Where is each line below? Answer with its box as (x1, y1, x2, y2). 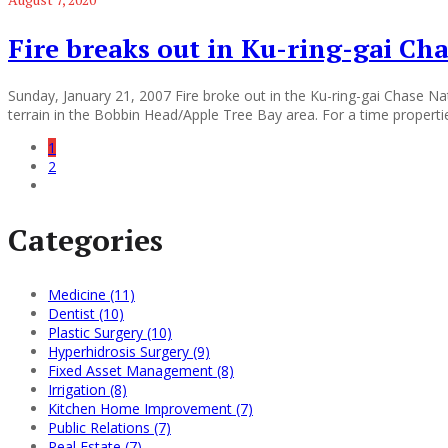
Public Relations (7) (48, 418, 171, 438)
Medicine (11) (48, 285, 135, 305)
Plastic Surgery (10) (48, 323, 172, 343)
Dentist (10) (48, 304, 124, 324)
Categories (8, 220, 163, 261)
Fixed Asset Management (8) (48, 361, 234, 381)
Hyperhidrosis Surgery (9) (48, 342, 210, 362)
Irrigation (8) (48, 380, 127, 400)
